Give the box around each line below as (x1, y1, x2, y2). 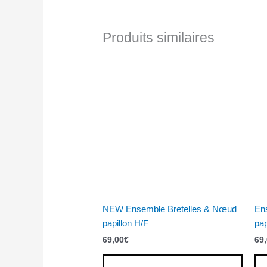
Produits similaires (103, 30, 215, 46)
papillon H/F (103, 218, 149, 228)
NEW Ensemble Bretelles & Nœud (103, 203, 237, 214)
